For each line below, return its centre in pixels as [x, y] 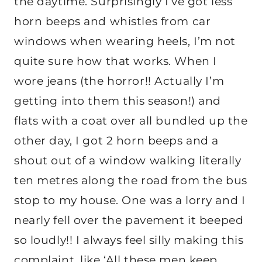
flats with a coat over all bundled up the [131, 121]
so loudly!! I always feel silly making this [129, 240]
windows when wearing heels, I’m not [125, 42]
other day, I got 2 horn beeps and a [116, 141]
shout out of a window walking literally [128, 161]
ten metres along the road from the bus [131, 181]
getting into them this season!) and [118, 101]
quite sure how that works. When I [116, 61]
